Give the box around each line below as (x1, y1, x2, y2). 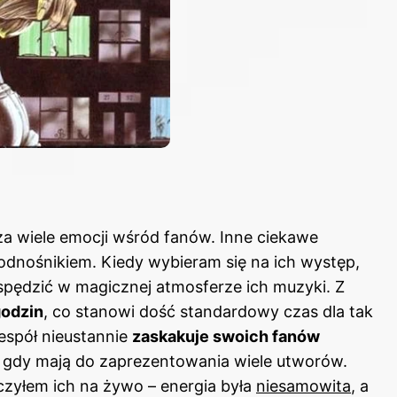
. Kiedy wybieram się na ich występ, (92, 253, 360, 272)
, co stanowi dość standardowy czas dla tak (43, 302, 373, 322)
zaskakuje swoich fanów (132, 327, 320, 346)
